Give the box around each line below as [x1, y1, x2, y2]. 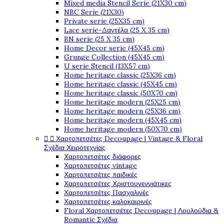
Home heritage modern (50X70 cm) [64, 124, 182, 133]
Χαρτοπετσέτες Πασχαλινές [64, 188, 149, 197]
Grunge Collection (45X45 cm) [64, 52, 164, 61]
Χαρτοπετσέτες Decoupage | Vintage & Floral [56, 134, 202, 143]
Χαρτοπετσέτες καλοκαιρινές [64, 197, 152, 206]
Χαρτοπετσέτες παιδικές [64, 170, 137, 179]
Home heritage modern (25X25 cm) [64, 97, 180, 106]
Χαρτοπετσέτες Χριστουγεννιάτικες [64, 179, 171, 188]
